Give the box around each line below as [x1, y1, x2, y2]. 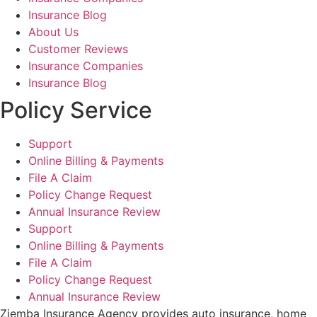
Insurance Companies [28, 58, 143, 73]
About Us [28, 24, 79, 39]
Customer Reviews [28, 41, 128, 56]
